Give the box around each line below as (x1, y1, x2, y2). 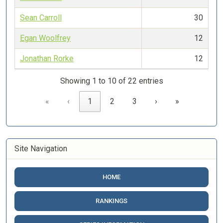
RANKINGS (96, 197, 127, 205)
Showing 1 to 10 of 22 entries (60, 76, 163, 86)
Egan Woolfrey (20, 33, 71, 43)
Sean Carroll (20, 13, 62, 22)
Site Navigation (14, 144, 67, 153)
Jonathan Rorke (20, 54, 74, 63)
